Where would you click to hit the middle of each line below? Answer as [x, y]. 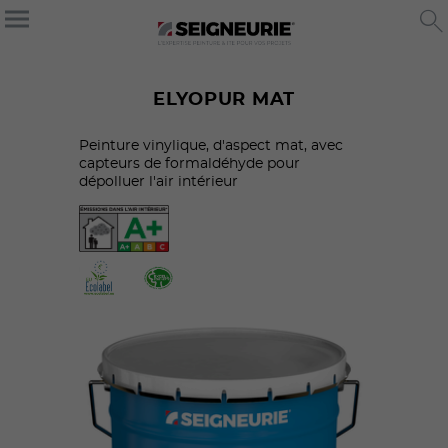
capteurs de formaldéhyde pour [189, 163]
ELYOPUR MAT [224, 99]
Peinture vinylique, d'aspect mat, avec [211, 145]
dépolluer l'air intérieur [158, 181]
